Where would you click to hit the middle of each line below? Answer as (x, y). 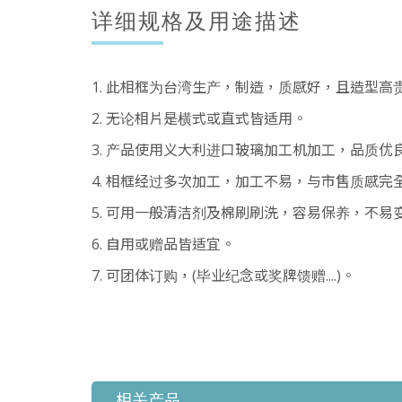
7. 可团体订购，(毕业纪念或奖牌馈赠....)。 (223, 275)
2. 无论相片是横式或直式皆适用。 (199, 118)
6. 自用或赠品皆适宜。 (163, 244)
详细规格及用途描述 (197, 21)
